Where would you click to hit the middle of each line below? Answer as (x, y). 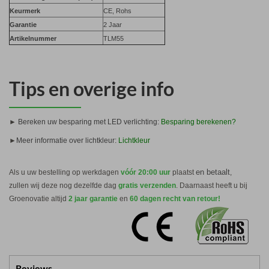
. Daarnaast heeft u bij (212, 185)
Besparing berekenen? (198, 122)
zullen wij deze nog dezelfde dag (64, 185)
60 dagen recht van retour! (175, 198)
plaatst (183, 172)
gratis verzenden (147, 185)
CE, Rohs (117, 11)
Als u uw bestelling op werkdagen (64, 172)
